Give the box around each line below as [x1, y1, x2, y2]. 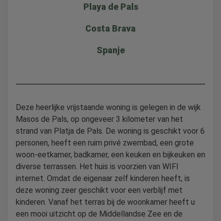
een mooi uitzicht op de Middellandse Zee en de [16, 209, 183, 219]
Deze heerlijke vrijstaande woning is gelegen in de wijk [16, 103, 201, 112]
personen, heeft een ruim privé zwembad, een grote [16, 138, 194, 147]
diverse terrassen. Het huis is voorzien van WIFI [16, 162, 179, 171]
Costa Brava [85, 24, 136, 34]
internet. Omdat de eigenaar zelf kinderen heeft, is [16, 174, 190, 183]
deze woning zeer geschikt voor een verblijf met [16, 185, 183, 195]
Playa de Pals [83, 2, 138, 12]
